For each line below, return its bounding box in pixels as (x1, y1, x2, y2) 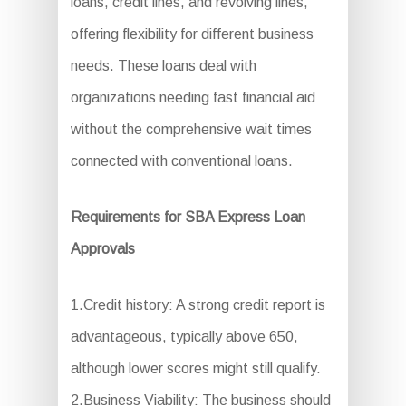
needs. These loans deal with (70, 58, 256, 73)
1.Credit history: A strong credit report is (70, 297, 325, 313)
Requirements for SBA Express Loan (70, 209, 305, 225)
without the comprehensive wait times (70, 121, 312, 137)
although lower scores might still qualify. (70, 361, 321, 376)
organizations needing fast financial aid (70, 90, 315, 105)
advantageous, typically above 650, (70, 329, 298, 344)
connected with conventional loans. (70, 153, 293, 169)
